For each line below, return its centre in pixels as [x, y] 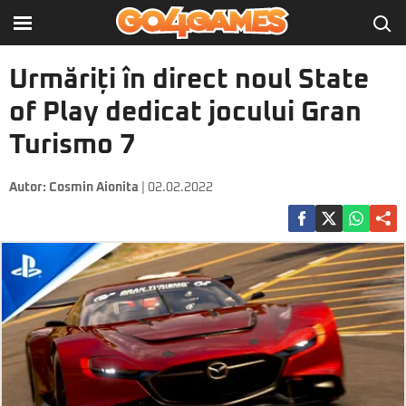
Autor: [29, 188]
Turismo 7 [72, 145]
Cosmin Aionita [94, 188]
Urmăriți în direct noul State [189, 80]
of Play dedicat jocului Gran [185, 112]
